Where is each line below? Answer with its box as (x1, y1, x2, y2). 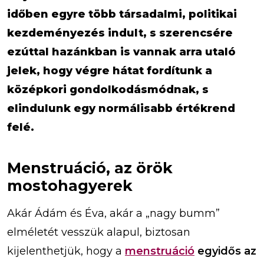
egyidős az (194, 244, 256, 258)
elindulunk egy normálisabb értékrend (7, 101, 235, 115)
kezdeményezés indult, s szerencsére (7, 26, 233, 39)
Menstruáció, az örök (7, 159, 173, 177)
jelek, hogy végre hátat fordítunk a (7, 64, 212, 77)
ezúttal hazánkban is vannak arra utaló (7, 45, 236, 58)
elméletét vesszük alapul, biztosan (7, 225, 190, 239)
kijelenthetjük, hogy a (7, 244, 125, 258)
